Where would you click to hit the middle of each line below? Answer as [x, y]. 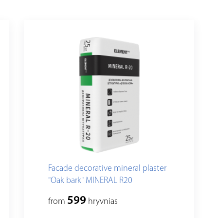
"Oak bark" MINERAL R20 [90, 181]
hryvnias [102, 202]
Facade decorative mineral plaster [107, 169]
